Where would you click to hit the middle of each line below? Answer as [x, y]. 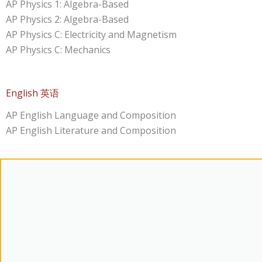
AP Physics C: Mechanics [58, 50]
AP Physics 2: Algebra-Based [67, 20]
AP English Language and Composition [91, 115]
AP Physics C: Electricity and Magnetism [91, 35]
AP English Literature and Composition [91, 130]
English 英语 [32, 93]
